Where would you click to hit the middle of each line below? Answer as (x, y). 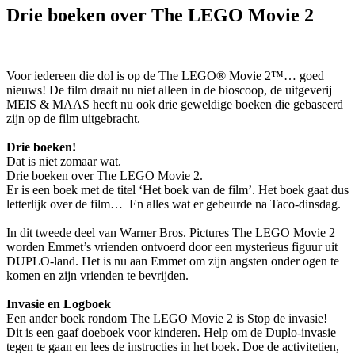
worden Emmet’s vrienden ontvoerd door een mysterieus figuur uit (172, 246)
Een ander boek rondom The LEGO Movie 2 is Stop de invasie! (167, 318)
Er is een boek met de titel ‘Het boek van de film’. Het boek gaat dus (177, 189)
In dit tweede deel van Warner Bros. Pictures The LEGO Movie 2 (171, 232)
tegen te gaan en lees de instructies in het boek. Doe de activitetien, (173, 346)
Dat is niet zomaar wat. (64, 161)
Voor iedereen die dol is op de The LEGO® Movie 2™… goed (165, 75)
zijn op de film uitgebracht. (73, 118)
